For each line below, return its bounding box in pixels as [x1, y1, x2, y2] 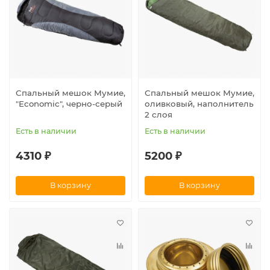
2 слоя [145, 109, 172, 119]
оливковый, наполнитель [145, 98, 254, 108]
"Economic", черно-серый [16, 98, 122, 108]
